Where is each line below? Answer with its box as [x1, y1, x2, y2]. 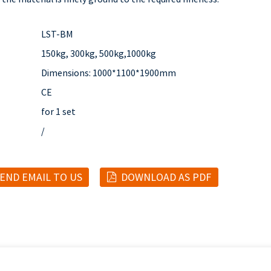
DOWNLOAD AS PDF [121, 169, 212, 184]
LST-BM [41, 28, 73, 40]
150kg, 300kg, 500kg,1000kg [41, 47, 156, 59]
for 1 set [41, 105, 76, 117]
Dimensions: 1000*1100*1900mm [41, 67, 176, 79]
